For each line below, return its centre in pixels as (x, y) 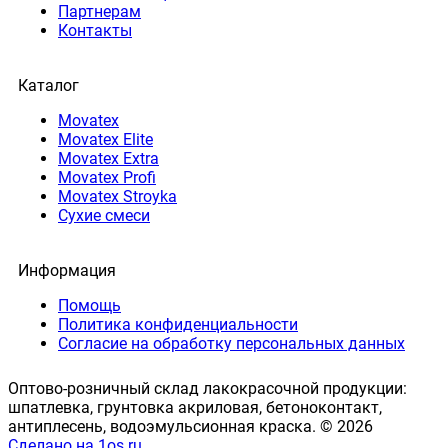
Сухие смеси (104, 215)
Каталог (48, 85)
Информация (67, 270)
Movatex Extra (108, 158)
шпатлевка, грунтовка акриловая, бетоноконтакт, (195, 407)
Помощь (89, 305)
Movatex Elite (105, 139)
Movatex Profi (107, 177)
